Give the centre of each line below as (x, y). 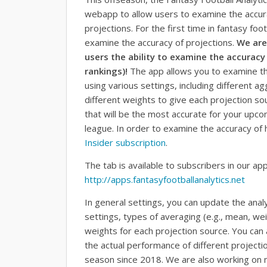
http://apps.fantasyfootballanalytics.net (165, 179)
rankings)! (106, 71)
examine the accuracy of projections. (161, 42)
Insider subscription (125, 142)
